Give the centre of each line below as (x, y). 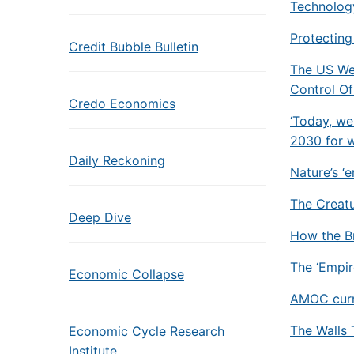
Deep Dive (100, 217)
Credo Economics (122, 104)
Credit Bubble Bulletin (134, 47)
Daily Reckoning (117, 160)
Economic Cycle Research (147, 331)
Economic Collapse (126, 274)
